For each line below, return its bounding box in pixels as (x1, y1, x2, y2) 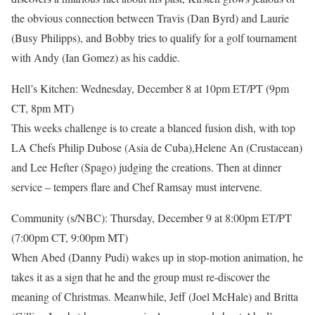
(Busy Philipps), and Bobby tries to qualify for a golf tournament (11, 30, 297, 45)
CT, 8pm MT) (11, 101, 74, 115)
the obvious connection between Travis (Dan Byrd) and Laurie (11, 11, 289, 25)
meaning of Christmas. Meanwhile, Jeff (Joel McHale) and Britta (11, 289, 298, 304)
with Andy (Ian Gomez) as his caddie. (11, 50, 180, 65)
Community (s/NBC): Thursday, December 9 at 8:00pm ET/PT (11, 210, 292, 225)
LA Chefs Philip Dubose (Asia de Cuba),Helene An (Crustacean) (11, 140, 302, 155)
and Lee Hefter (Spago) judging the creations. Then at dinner (11, 160, 281, 174)
